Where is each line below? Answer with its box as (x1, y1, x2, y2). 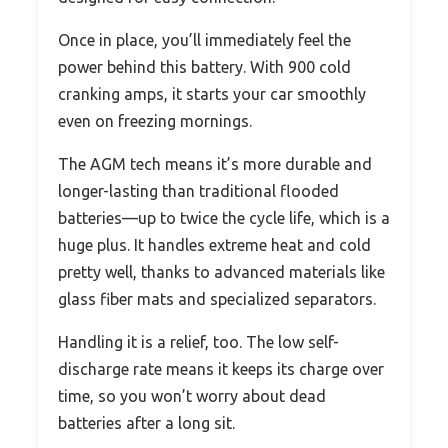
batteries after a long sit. (58, 413, 235, 432)
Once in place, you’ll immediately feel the (58, 30, 351, 49)
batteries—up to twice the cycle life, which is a (58, 208, 390, 227)
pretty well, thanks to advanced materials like (58, 262, 385, 281)
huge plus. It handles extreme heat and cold (58, 235, 371, 254)
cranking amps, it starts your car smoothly (58, 84, 366, 103)
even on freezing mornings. (58, 111, 252, 130)
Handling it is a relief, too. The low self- (58, 332, 339, 351)
